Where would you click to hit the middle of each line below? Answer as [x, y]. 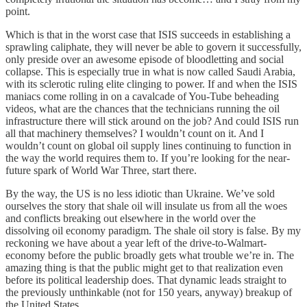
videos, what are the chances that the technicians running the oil [143, 109]
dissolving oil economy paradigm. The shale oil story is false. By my [153, 231]
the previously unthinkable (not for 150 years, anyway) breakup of [149, 293]
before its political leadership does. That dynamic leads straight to [146, 280]
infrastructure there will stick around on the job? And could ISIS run [152, 121]
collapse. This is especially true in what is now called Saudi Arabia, [150, 72]
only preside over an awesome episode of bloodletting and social [145, 60]
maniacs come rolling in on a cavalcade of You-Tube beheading [142, 97]
